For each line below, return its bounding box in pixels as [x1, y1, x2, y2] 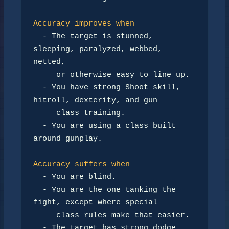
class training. [33, 109, 56, 118]
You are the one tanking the [47, 186, 176, 194]
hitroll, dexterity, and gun [33, 96, 157, 105]
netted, [33, 58, 65, 66]
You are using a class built [47, 122, 176, 130]
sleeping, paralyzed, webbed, [33, 45, 162, 54]
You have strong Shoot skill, [47, 83, 180, 92]
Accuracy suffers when [33, 160, 130, 169]
